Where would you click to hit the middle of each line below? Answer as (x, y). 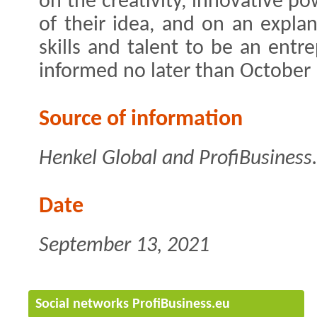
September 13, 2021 (124, 246)
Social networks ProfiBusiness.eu (133, 304)
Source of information (141, 119)
